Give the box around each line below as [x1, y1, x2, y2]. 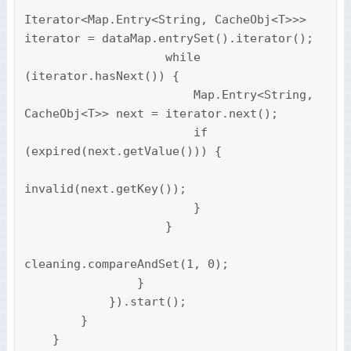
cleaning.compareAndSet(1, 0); [24, 257, 229, 272]
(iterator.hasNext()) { [24, 69, 179, 84]
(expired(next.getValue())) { [24, 144, 222, 159]
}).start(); [24, 295, 109, 309]
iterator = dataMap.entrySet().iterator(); [24, 31, 313, 46]
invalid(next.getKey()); [24, 182, 186, 197]
